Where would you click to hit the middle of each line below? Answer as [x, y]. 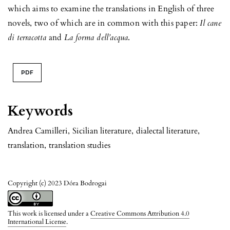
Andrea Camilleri [38, 131]
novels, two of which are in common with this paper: [104, 23]
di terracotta [27, 37]
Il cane [210, 23]
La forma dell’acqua [96, 37]
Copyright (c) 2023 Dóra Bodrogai [57, 183]
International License [37, 222]
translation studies [80, 145]
